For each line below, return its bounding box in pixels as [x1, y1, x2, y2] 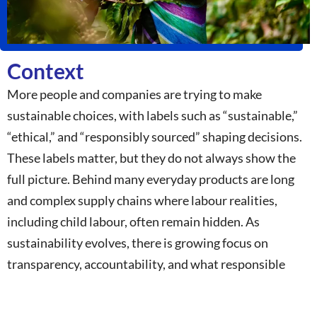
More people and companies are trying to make [7, 86, 262, 103]
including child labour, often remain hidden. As [7, 214, 260, 230]
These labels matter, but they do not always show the [7, 150, 296, 166]
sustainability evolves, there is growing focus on [7, 235, 268, 251]
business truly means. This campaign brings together [7, 277, 294, 294]
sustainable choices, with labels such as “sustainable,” [7, 108, 298, 124]
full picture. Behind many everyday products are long [7, 171, 294, 188]
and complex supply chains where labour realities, [7, 192, 277, 209]
